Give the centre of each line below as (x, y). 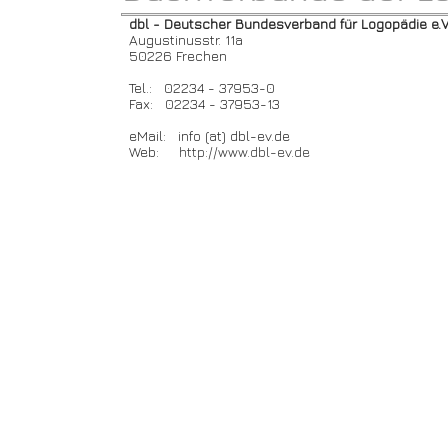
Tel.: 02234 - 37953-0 (198, 87)
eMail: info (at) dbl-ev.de (205, 135)
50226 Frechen (174, 55)
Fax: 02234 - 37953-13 (200, 103)
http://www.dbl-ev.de (244, 151)
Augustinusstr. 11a (182, 39)
